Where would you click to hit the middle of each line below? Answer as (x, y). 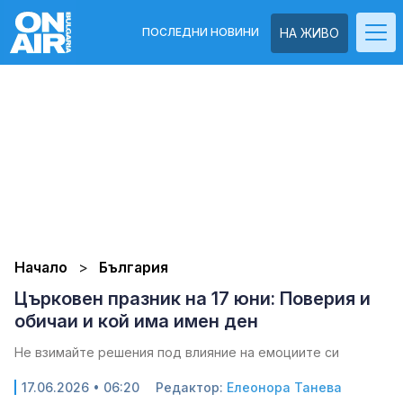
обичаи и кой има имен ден (136, 321)
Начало (41, 267)
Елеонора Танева (284, 387)
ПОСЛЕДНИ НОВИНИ (201, 32)
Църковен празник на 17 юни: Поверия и (193, 299)
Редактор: (191, 387)
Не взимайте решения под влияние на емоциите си (177, 352)
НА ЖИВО (309, 33)
